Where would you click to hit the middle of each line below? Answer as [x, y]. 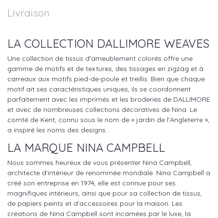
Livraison [28, 12]
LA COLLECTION [52, 44]
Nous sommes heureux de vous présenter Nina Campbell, [100, 163]
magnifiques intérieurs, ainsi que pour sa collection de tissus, [105, 193]
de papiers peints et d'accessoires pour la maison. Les [95, 204]
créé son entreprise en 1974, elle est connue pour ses [91, 183]
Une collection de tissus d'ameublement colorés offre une [100, 59]
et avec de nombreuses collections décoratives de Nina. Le [102, 110]
